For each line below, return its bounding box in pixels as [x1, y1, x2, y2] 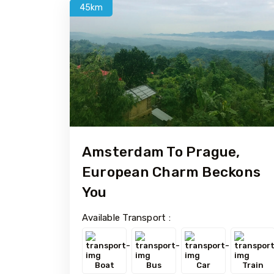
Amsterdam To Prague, [82, 143, 240, 161]
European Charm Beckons [82, 163, 261, 181]
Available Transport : [82, 212, 171, 224]
